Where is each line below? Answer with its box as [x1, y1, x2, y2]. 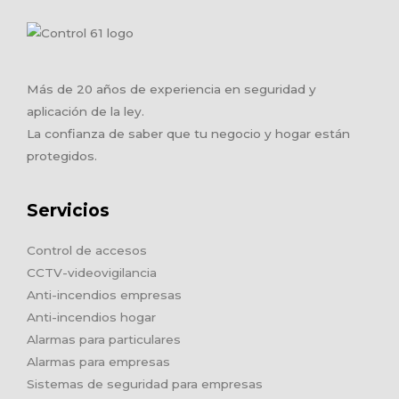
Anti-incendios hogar [27, 310, 156, 325]
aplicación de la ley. [27, 104, 144, 119]
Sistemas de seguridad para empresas [27, 377, 263, 392]
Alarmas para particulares [27, 332, 181, 347]
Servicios [27, 199, 110, 221]
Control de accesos [27, 243, 147, 258]
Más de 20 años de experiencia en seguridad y [27, 82, 316, 97]
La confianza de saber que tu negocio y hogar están [27, 126, 350, 142]
